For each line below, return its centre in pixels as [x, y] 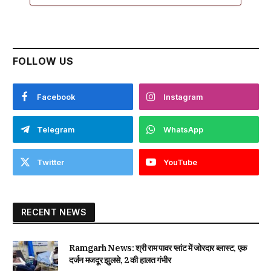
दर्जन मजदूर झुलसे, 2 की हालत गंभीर [120, 260]
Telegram [56, 129]
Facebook [56, 96]
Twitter [51, 162]
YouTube [180, 162]
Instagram [183, 96]
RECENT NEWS [54, 212]
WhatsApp [183, 129]
